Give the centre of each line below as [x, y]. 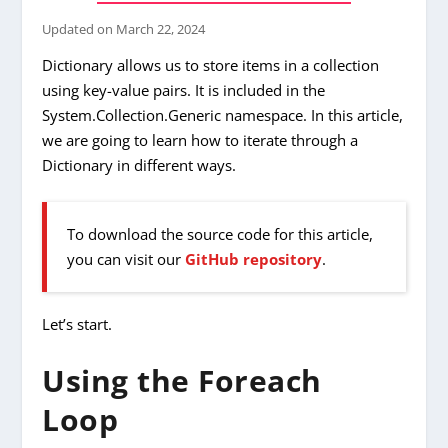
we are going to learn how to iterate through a [200, 139]
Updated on [79, 29]
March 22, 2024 [161, 29]
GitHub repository [254, 258]
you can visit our [126, 258]
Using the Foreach [182, 380]
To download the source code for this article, [220, 233]
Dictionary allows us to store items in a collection [211, 64]
